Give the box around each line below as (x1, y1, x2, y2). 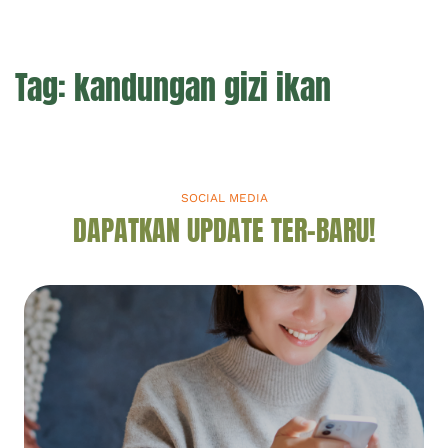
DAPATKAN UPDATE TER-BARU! (73, 208, 375, 251)
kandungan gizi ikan (74, 62, 331, 112)
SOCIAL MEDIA (180, 190, 268, 205)
